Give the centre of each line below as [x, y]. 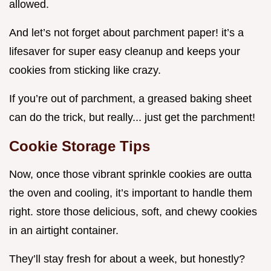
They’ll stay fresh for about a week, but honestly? [127, 259]
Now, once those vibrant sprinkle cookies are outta [130, 175]
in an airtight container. [64, 231]
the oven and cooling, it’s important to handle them [131, 193]
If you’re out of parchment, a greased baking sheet [130, 99]
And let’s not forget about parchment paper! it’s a [126, 33]
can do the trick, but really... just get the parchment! [132, 118]
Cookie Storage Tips [80, 146]
